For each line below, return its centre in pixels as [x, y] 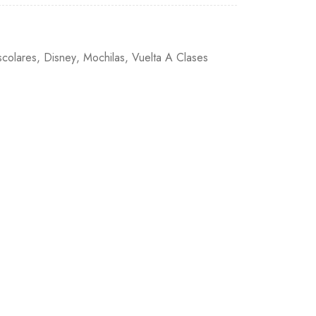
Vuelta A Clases [170, 57]
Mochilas [104, 57]
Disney [60, 57]
